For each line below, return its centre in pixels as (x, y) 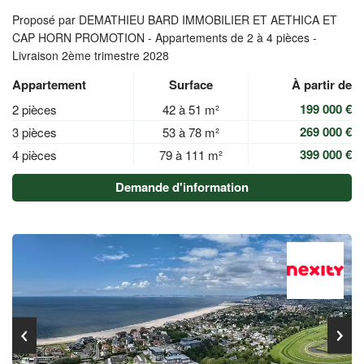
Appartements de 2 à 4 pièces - (236, 37)
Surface (191, 84)
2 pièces (35, 109)
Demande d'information (182, 187)
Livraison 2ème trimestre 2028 (91, 55)
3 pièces (35, 132)
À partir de (322, 84)
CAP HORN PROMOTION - (84, 37)
